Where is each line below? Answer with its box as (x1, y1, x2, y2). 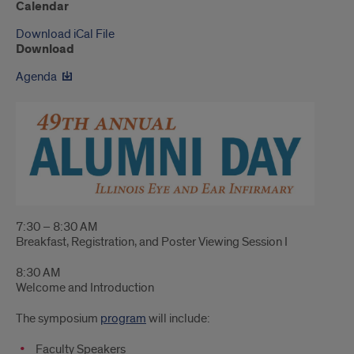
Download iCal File (16, 26, 115, 42)
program (100, 310, 146, 326)
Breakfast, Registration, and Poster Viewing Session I (16, 233, 288, 250)
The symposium (16, 310, 100, 326)
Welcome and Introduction (16, 279, 154, 296)
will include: (146, 310, 210, 326)
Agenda (16, 69, 57, 85)
